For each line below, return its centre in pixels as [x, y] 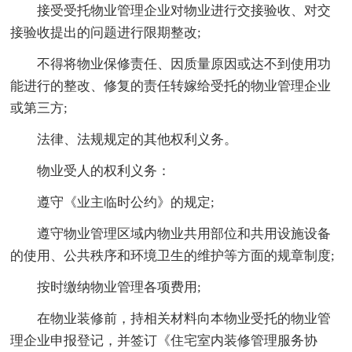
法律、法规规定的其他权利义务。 [137, 139]
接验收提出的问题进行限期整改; [106, 32]
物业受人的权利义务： [104, 170]
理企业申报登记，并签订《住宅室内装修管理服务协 [164, 340]
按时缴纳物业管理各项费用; [119, 287]
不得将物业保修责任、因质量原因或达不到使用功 [184, 64]
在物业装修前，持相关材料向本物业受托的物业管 [184, 318]
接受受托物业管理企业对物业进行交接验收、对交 [184, 10]
